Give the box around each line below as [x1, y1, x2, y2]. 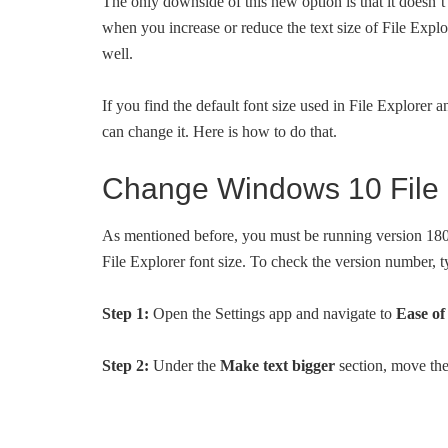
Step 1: [102, 305, 149, 322]
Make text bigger [220, 357, 335, 374]
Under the [149, 357, 220, 374]
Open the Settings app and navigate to [149, 305, 396, 322]
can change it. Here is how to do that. [102, 123, 337, 140]
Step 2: [102, 357, 149, 374]
